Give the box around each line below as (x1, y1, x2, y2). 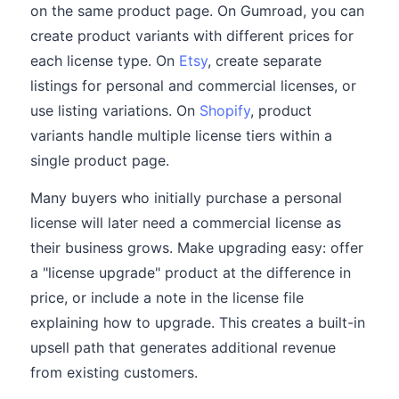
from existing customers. (30, 363, 198, 381)
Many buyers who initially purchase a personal (30, 189, 342, 207)
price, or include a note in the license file (30, 289, 304, 306)
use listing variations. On (30, 102, 199, 119)
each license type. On (30, 52, 179, 69)
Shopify (199, 102, 250, 119)
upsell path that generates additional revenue (30, 338, 336, 356)
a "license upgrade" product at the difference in (30, 264, 351, 281)
